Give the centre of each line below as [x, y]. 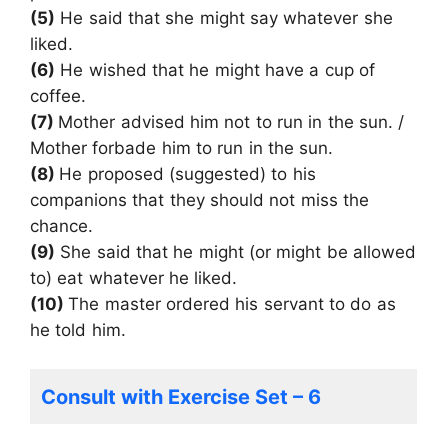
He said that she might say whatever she [224, 18]
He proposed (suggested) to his [187, 174]
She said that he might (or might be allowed [236, 252]
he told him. [78, 330]
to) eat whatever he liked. [134, 278]
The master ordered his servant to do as [232, 304]
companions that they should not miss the [200, 200]
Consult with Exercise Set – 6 [181, 396]
